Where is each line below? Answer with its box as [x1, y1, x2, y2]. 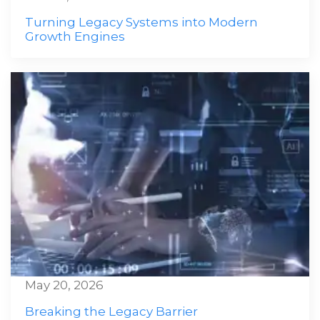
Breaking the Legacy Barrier [25, 304, 198, 319]
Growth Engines [25, 29, 125, 44]
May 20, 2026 [25, 278, 104, 292]
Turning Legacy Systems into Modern [25, 15, 258, 29]
